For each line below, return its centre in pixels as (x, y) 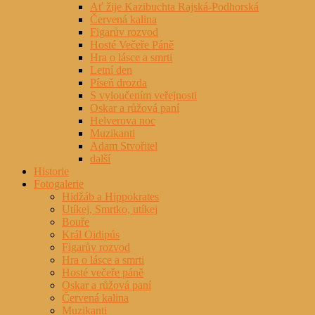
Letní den (111, 70)
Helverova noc (123, 121)
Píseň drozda (118, 83)
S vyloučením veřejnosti (143, 96)
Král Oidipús (91, 235)
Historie (51, 172)
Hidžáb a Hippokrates (110, 197)
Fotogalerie (59, 184)
